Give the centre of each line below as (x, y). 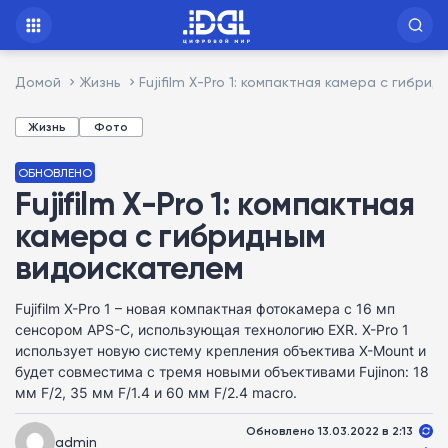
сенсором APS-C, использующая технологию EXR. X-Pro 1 (212, 329)
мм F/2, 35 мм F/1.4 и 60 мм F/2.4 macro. (156, 392)
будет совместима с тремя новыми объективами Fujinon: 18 (222, 371)
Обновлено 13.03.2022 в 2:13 (329, 430)
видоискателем (129, 267)
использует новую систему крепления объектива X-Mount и (220, 350)
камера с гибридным (170, 235)
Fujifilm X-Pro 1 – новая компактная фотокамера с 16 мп (205, 308)
